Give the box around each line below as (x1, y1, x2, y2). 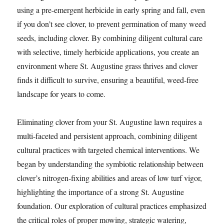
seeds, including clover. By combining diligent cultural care (17, 32, 203, 43)
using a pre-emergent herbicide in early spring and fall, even (17, 4, 205, 15)
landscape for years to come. (17, 88, 106, 99)
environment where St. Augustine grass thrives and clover (17, 60, 198, 71)
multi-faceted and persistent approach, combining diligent (17, 130, 197, 141)
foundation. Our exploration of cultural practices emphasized (17, 200, 207, 211)
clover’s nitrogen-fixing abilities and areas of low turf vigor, (17, 172, 202, 183)
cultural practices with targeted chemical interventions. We (17, 144, 200, 155)
